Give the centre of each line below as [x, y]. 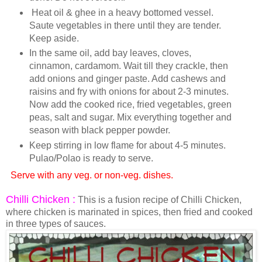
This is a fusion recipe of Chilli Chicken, [158, 200]
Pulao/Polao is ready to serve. [91, 158]
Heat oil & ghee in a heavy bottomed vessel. [121, 12]
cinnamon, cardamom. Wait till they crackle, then [128, 66]
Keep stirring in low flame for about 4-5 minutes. [127, 146]
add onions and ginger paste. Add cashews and [127, 79]
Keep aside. [54, 38]
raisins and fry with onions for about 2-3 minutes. [129, 92]
